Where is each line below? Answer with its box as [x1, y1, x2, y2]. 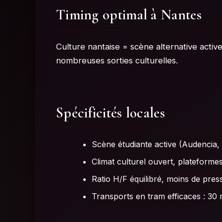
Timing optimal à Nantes [56, 6, 202, 24]
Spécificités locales [56, 104, 165, 122]
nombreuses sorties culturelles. [56, 55, 178, 66]
